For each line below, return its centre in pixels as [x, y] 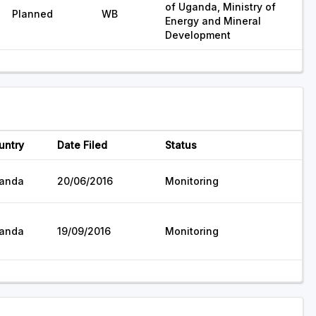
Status [181, 145]
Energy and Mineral [213, 21]
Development [198, 35]
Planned [32, 14]
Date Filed [82, 145]
